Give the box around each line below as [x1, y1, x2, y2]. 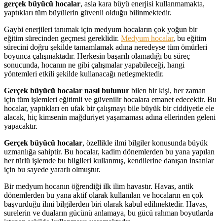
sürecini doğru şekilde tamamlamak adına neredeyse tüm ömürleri [4, 42, 207, 51]
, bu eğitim [173, 34, 206, 42]
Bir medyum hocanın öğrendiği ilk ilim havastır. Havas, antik [4, 182, 193, 190]
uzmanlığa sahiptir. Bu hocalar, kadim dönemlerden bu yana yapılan [4, 147, 215, 156]
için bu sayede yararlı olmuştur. [4, 165, 101, 174]
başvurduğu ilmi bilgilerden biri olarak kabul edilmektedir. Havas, [4, 199, 208, 208]
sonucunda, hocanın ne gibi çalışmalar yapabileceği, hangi [4, 60, 184, 69]
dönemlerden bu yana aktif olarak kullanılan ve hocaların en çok [4, 190, 203, 199]
